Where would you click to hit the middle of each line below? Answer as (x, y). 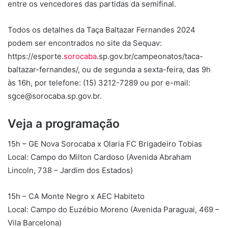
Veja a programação (64, 123)
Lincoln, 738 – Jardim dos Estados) (70, 170)
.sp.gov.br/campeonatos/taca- (150, 56)
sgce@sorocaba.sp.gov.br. (55, 96)
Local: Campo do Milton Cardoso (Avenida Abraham (99, 157)
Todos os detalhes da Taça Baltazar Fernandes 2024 (102, 30)
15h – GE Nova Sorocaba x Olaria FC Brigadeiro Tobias (105, 144)
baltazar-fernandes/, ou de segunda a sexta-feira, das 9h (109, 69)
